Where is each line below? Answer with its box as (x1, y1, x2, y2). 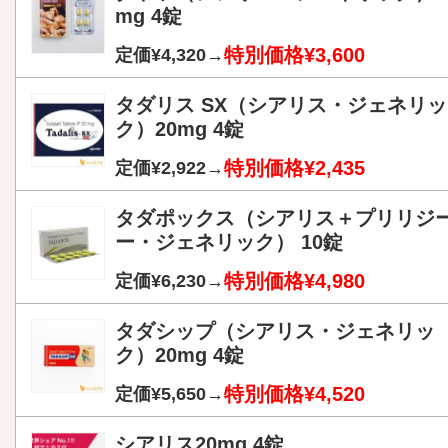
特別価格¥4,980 (224, 270, 365, 293)
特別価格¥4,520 (224, 383, 365, 406)
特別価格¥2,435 (224, 157, 365, 180)
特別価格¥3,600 (224, 44, 365, 67)
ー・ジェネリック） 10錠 (115, 231, 343, 254)
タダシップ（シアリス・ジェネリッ (115, 320, 435, 343)
